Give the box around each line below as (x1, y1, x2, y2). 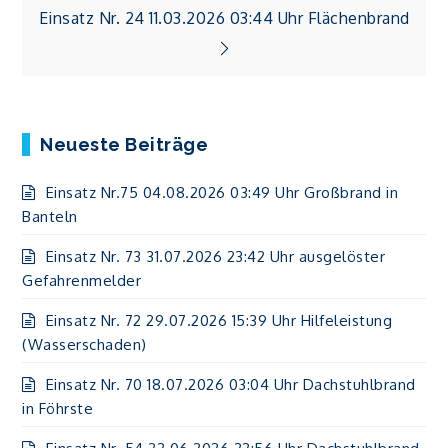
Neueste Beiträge (40, 134, 209, 155)
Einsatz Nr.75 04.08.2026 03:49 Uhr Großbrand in (45, 183, 399, 202)
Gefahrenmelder (22, 271, 142, 290)
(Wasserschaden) (22, 335, 147, 354)
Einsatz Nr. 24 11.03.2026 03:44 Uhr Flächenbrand (38, 7, 410, 28)
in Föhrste (22, 399, 94, 418)
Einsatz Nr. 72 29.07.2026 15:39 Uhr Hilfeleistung (45, 311, 393, 330)
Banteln (22, 207, 78, 226)
